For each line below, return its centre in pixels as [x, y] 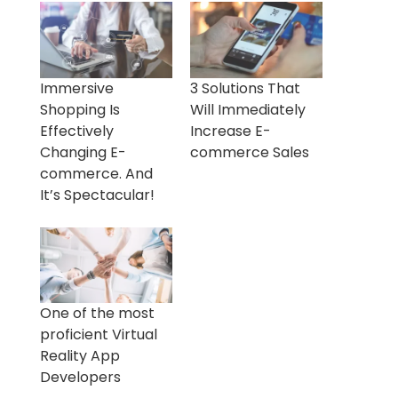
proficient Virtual [98, 334]
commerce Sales [249, 152]
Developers [80, 377]
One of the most [97, 313]
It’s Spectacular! [97, 195]
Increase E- [230, 131]
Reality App [80, 355]
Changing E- [83, 152]
